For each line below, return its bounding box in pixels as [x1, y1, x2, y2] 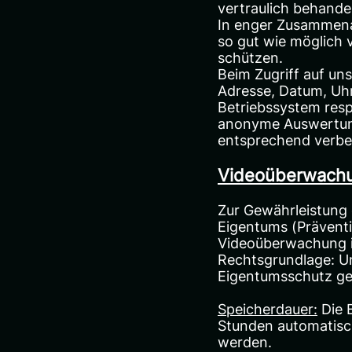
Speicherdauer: [218, 300, 317, 317]
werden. [218, 333, 272, 350]
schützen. [218, 49, 283, 66]
